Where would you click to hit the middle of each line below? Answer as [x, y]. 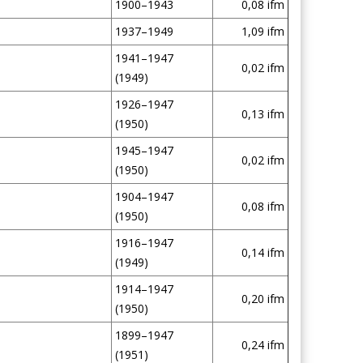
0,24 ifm [263, 345]
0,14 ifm [263, 252]
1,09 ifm [263, 31]
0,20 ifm [263, 299]
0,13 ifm [263, 114]
